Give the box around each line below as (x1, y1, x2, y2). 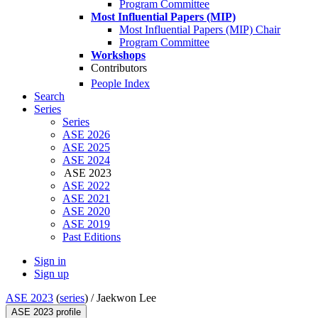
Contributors (91, 62, 147, 74)
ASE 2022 (62, 180, 110, 192)
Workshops (91, 49, 146, 61)
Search (34, 90, 65, 103)
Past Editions (62, 231, 121, 243)
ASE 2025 (62, 141, 110, 154)
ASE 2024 (62, 154, 110, 167)
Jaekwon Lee (97, 292, 156, 305)
